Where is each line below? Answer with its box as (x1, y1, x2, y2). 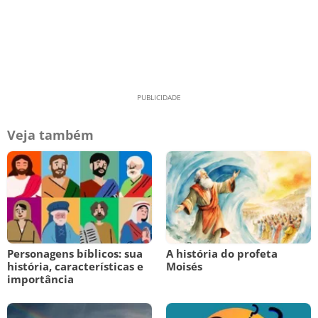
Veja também (7, 126, 94, 143)
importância (7, 272, 74, 286)
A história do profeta (166, 246, 278, 261)
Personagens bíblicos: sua (7, 246, 143, 261)
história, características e (7, 259, 143, 273)
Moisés (166, 259, 202, 273)
